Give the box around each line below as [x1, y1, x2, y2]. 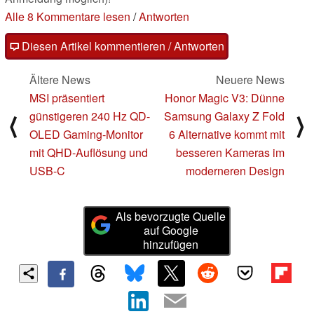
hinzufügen [143, 236, 199, 253]
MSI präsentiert [29, 90, 104, 107]
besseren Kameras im [176, 144, 285, 161]
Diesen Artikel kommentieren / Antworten [19, 38, 224, 55]
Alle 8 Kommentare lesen [5, 8, 130, 25]
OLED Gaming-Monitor [29, 126, 143, 143]
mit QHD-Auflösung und [29, 144, 148, 161]
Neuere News [216, 71, 285, 88]
